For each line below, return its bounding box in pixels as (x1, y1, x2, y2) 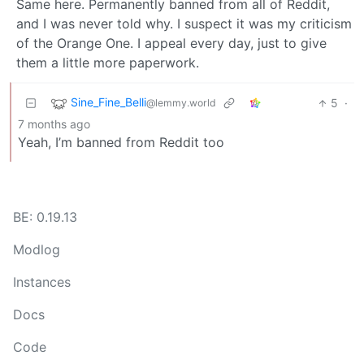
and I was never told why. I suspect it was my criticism (16, 15, 352, 32)
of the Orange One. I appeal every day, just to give (16, 35, 327, 52)
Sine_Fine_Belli (71, 95, 146, 110)
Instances (13, 274, 71, 291)
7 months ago (18, 117, 90, 132)
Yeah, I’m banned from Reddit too (18, 134, 224, 151)
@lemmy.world (146, 97, 216, 110)
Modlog (13, 241, 60, 258)
